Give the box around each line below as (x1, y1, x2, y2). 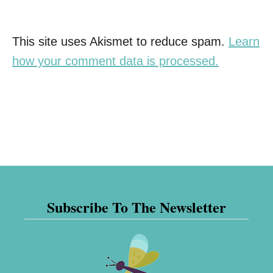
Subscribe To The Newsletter (47, 196, 226, 218)
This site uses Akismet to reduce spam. (12, 34, 229, 48)
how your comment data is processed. (12, 54, 219, 68)
